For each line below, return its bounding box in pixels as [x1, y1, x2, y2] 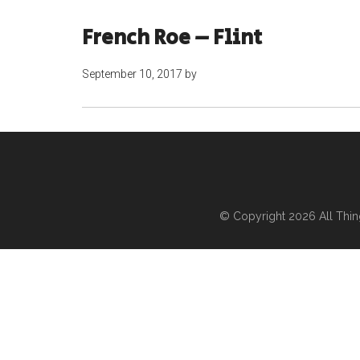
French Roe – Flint [82, 22, 262, 53]
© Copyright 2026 [219, 210, 319, 223]
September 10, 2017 [82, 67, 182, 80]
